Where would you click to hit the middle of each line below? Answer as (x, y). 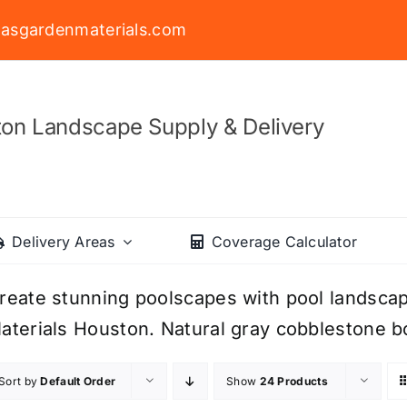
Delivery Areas (64, 241)
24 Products (293, 381)
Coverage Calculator (284, 241)
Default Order (78, 381)
